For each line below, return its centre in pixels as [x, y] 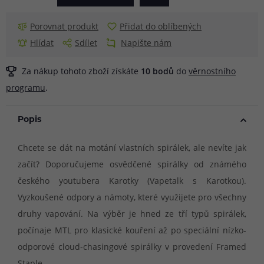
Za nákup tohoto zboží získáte [80, 71]
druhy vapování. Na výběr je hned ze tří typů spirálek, [132, 213]
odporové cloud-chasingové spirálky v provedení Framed [132, 246]
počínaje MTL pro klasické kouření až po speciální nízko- [132, 230]
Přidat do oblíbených [161, 26]
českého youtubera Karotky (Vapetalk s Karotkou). [132, 180]
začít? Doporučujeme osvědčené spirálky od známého [132, 164]
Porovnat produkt [64, 26]
